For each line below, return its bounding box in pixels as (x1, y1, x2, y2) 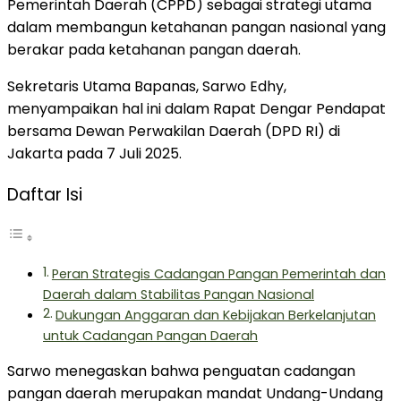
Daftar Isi (7, 183, 82, 208)
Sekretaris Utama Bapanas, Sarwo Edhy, (7, 75, 286, 97)
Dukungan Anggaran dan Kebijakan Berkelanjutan (55, 306, 376, 325)
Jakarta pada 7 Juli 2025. (7, 142, 182, 164)
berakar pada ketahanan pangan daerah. (7, 38, 301, 60)
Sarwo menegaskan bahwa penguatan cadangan (7, 361, 355, 382)
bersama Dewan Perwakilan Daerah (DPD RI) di (7, 120, 340, 141)
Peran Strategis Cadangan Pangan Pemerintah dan (51, 265, 386, 284)
